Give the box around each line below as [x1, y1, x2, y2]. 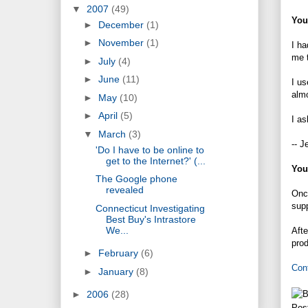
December [98, 19, 146, 30]
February [98, 247, 141, 259]
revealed [105, 184, 144, 196]
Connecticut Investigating [95, 202, 205, 214]
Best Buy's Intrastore [105, 213, 196, 225]
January [98, 265, 136, 277]
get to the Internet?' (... [105, 155, 206, 166]
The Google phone [95, 173, 177, 185]
